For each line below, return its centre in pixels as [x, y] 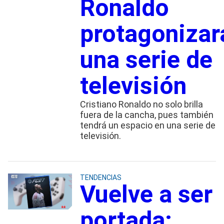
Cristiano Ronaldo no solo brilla [141, 104]
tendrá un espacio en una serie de [147, 125]
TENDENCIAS [100, 177]
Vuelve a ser [146, 194]
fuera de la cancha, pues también [146, 114]
